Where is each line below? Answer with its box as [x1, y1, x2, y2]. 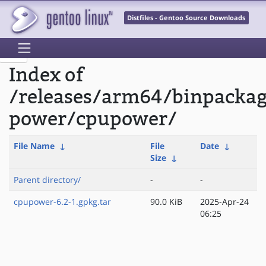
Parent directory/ [14, 174, 81, 186]
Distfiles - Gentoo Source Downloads [127, 14, 246, 23]
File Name [14, 140, 55, 152]
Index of [9, 64, 84, 87]
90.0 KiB [150, 196, 182, 208]
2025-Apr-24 [200, 196, 249, 208]
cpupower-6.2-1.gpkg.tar [14, 196, 111, 208]
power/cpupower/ [9, 108, 177, 131]
